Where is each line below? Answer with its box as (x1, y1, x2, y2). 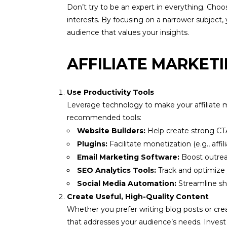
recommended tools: (67, 113, 141, 122)
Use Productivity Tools (67, 88, 154, 97)
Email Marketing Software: (77, 153, 179, 162)
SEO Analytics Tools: (77, 166, 156, 175)
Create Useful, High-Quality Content (67, 192, 209, 201)
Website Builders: (77, 126, 145, 135)
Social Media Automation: (77, 179, 176, 188)
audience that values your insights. (67, 28, 189, 37)
